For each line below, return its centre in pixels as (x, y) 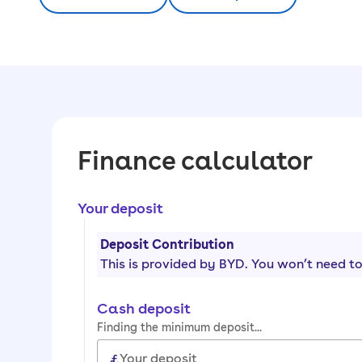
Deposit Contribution (167, 244)
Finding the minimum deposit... (179, 327)
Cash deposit (144, 308)
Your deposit (120, 208)
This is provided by (160, 263)
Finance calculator (195, 160)
